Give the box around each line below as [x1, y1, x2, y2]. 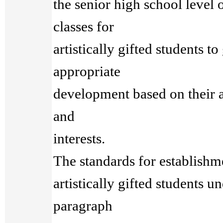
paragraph [53, 198, 113, 214]
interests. [53, 130, 106, 146]
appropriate [53, 63, 121, 79]
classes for [53, 18, 114, 34]
